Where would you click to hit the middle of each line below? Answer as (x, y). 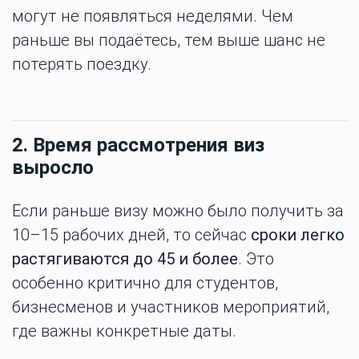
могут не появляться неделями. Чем (153, 16)
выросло (53, 167)
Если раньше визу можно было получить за (178, 211)
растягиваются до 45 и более (125, 259)
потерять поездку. (82, 64)
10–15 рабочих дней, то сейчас (131, 235)
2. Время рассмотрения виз (138, 145)
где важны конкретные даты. (124, 331)
